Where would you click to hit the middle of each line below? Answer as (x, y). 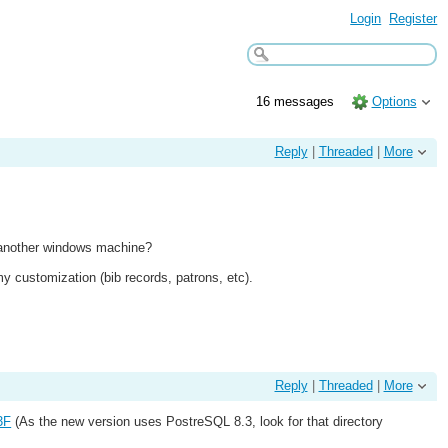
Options (394, 101)
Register (413, 18)
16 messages (297, 101)
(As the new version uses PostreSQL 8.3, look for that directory (197, 422)
